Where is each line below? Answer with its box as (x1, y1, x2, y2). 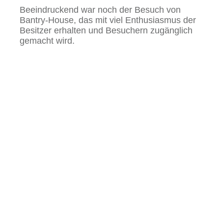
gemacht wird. (20, 35, 77, 46)
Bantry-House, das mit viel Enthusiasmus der (20, 15, 196, 25)
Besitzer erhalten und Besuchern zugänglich (20, 25, 192, 35)
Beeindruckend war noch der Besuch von (20, 4, 181, 15)
